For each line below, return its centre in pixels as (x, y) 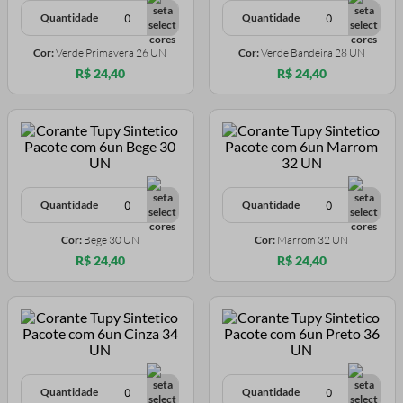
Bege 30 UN (111, 240)
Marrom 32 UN (313, 240)
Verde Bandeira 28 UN (313, 53)
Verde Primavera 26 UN (111, 53)
